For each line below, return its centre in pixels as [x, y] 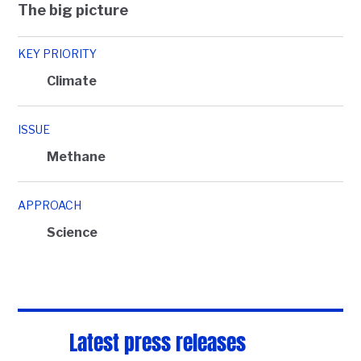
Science [73, 232]
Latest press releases [158, 340]
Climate [72, 81]
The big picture [73, 10]
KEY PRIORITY [58, 54]
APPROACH [50, 205]
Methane [77, 157]
